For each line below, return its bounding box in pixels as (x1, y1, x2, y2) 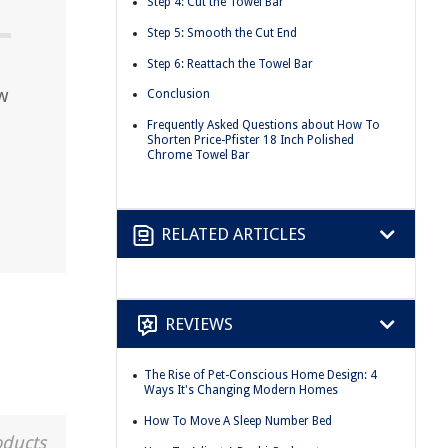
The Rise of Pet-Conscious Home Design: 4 (144, 368, 377, 383)
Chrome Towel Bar (147, 147, 250, 162)
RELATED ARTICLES (161, 223, 306, 244)
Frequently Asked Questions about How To (147, 117, 380, 132)
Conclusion (147, 87, 210, 102)
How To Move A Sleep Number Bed (144, 413, 332, 428)
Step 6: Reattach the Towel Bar (147, 56, 313, 71)
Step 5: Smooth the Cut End (147, 25, 297, 40)
